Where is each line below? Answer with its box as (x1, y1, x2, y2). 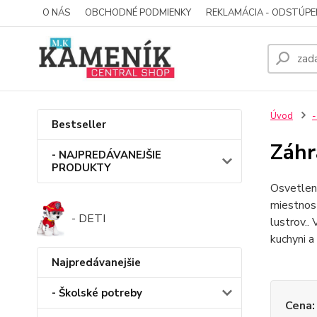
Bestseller (52, 117, 106, 132)
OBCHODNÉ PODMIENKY (85, 6, 191, 19)
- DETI (71, 211, 105, 226)
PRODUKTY (52, 161, 111, 175)
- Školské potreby (52, 286, 142, 300)
